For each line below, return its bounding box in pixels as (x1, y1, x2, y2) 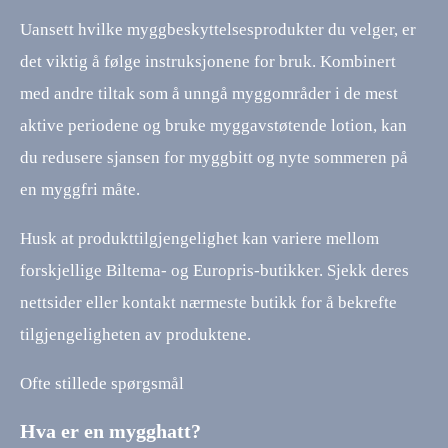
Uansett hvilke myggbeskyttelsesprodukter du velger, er (20, 20, 416, 40)
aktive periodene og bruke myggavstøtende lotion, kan (20, 116, 407, 136)
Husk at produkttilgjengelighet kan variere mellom (20, 229, 379, 249)
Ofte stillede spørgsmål (20, 374, 184, 394)
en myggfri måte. (20, 180, 140, 200)
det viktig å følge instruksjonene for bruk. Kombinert (20, 52, 396, 72)
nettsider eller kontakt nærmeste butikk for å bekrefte (20, 293, 397, 313)
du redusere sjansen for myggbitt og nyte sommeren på (20, 148, 408, 168)
